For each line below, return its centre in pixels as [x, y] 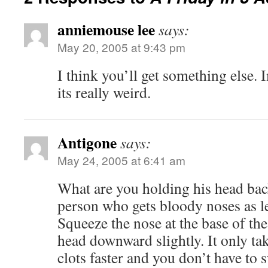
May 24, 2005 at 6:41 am [121, 160]
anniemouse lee [106, 29]
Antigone [87, 142]
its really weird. [104, 92]
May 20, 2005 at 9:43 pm [121, 47]
